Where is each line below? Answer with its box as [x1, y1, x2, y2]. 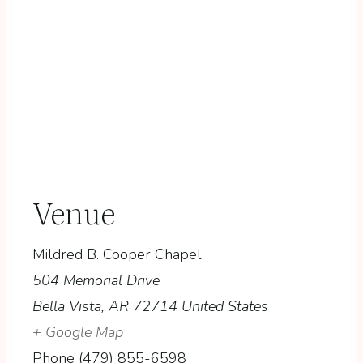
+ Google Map [32, 322, 123, 342]
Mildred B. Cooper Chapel [32, 244, 202, 264]
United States [181, 296, 268, 316]
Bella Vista [32, 296, 101, 316]
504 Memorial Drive [32, 270, 160, 290]
